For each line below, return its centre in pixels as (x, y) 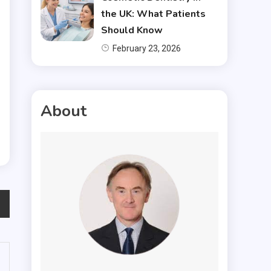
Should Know (132, 30)
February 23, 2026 (146, 48)
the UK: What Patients (153, 14)
